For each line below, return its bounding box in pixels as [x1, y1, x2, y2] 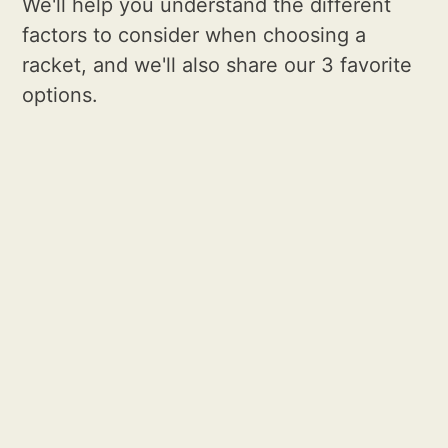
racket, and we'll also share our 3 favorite [22, 53, 413, 78]
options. [22, 83, 99, 108]
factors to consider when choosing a [22, 23, 367, 48]
